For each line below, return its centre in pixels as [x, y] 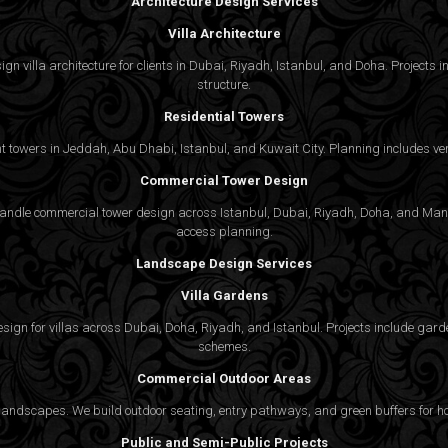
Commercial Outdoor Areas [224, 378]
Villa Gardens [224, 295]
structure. [224, 84]
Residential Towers [224, 116]
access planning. [224, 231]
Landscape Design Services [224, 263]
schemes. [224, 346]
